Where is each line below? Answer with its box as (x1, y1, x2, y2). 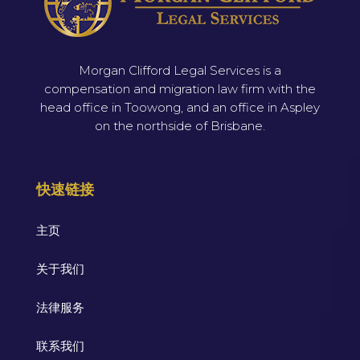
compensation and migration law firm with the (43, 80, 316, 96)
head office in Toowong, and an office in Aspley (39, 99, 320, 115)
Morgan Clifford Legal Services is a (78, 62, 281, 78)
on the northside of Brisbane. (94, 117, 265, 133)
